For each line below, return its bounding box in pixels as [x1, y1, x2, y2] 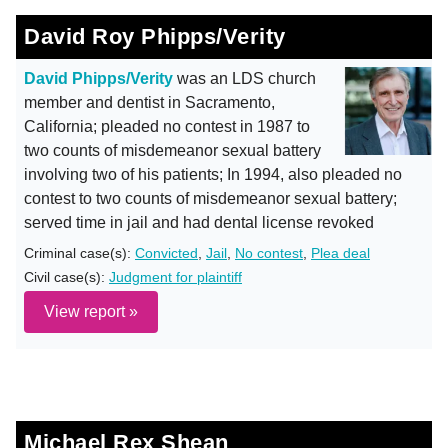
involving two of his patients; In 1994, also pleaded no [24, 166, 402, 183]
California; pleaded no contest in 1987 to [24, 118, 310, 135]
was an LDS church [173, 70, 316, 87]
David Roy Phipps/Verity [24, 24, 286, 49]
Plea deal [311, 245, 370, 261]
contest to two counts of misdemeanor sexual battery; [24, 190, 397, 207]
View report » [44, 303, 138, 320]
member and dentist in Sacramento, [24, 94, 275, 111]
